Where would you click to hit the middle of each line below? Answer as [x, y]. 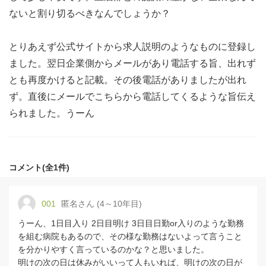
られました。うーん [52, 113]
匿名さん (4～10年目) [100, 204]
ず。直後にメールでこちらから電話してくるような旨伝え [132, 96]
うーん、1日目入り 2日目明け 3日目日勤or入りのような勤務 [131, 223]
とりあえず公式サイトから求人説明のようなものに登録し [132, 47]
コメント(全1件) [39, 167]
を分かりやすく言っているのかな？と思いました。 [113, 249]
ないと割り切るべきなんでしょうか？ [90, 13]
